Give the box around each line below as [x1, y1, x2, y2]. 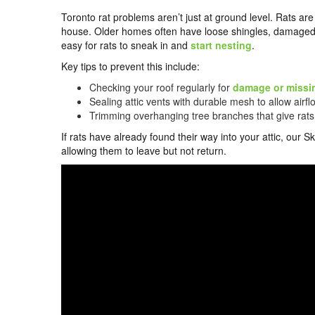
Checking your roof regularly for [89, 80, 233, 95]
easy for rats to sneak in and [61, 38, 191, 53]
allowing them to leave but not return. [61, 143, 226, 158]
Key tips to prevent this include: [61, 59, 200, 74]
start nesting [191, 38, 252, 53]
